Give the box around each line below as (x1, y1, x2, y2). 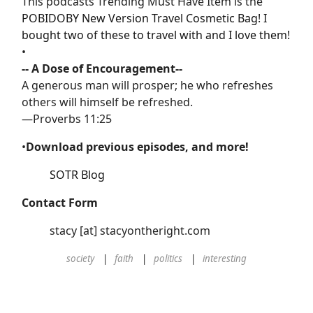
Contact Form (22, 194, 98, 210)
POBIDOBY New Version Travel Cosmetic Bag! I (22, 10, 267, 26)
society (66, 252, 94, 265)
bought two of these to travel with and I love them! (22, 27, 290, 43)
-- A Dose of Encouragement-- (22, 60, 182, 76)
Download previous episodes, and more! (26, 138, 249, 154)
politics (154, 252, 182, 265)
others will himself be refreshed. (22, 94, 193, 110)
